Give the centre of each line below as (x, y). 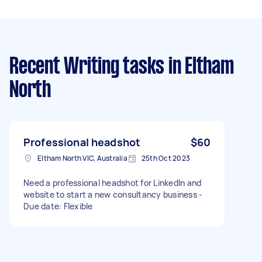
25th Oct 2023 (166, 158)
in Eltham (199, 67)
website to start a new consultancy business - (113, 194)
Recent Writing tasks (87, 67)
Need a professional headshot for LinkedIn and (113, 182)
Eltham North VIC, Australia (82, 158)
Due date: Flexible (58, 206)
